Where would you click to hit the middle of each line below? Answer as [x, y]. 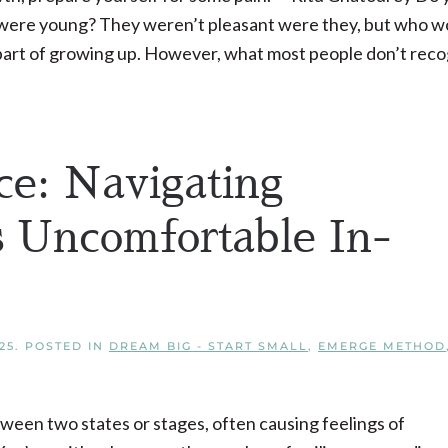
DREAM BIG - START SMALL [208, 346]
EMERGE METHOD [382, 346]
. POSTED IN [62, 346]
